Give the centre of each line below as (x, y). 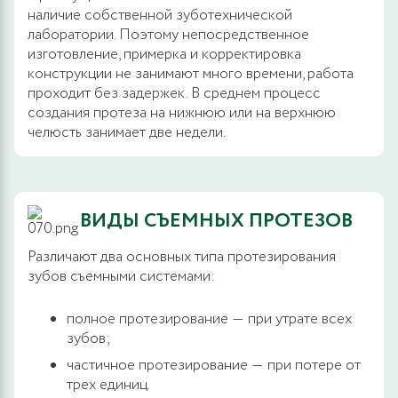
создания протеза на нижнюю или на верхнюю (182, 113)
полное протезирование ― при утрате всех (209, 319)
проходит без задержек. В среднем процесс (174, 93)
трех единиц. (108, 385)
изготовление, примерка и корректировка (164, 54)
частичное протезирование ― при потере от (214, 365)
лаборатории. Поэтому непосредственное (168, 35)
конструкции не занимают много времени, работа (191, 74)
